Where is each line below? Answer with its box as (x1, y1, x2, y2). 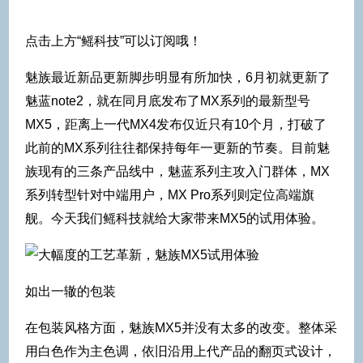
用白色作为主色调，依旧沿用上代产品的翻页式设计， (25, 344, 336, 358)
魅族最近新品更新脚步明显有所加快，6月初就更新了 (25, 70, 331, 84)
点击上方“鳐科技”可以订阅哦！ (25, 33, 202, 48)
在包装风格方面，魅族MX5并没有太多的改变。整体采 (25, 320, 337, 335)
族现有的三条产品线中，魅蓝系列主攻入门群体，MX (25, 164, 330, 178)
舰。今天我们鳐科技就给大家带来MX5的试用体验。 (25, 211, 324, 225)
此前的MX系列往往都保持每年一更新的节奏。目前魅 (25, 140, 330, 155)
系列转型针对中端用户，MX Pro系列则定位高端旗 (25, 187, 314, 202)
